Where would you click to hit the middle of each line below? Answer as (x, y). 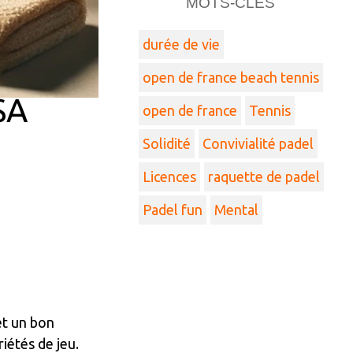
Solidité (167, 143)
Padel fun (173, 210)
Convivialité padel (258, 143)
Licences (169, 176)
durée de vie (181, 44)
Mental (236, 210)
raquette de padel (264, 176)
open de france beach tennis (231, 77)
